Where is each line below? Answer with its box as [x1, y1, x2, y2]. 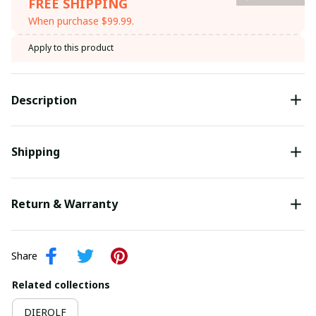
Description [11, 92, 77, 108]
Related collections [12, 277, 110, 291]
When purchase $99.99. [28, 14, 134, 28]
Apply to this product [28, 42, 114, 54]
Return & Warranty [11, 196, 118, 212]
